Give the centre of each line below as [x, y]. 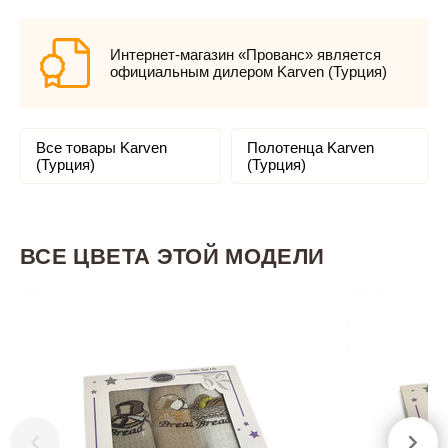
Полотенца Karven [310, 147]
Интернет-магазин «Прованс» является [245, 54]
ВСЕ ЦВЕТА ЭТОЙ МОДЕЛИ [172, 256]
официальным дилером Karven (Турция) [248, 71]
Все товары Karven [101, 147]
